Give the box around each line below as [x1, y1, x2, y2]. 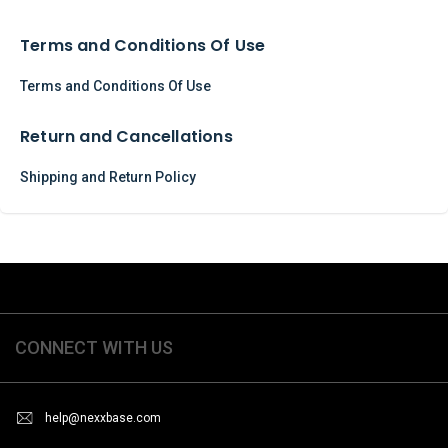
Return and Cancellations [20, 124, 233, 148]
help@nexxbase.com [45, 411, 161, 426]
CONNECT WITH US [15, 336, 173, 358]
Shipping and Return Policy [20, 168, 196, 185]
